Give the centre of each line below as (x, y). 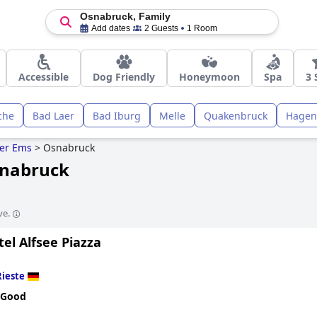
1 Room (202, 28)
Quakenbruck (236, 115)
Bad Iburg (117, 115)
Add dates (110, 28)
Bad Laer (53, 115)
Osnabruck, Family (125, 16)
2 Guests (161, 28)
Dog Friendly (124, 77)
